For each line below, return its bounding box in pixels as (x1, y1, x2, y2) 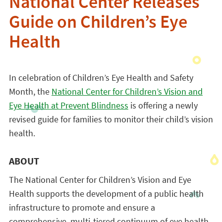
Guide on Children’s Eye (8, 10, 187, 38)
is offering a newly (128, 100, 198, 111)
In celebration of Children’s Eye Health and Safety (8, 72, 193, 83)
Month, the (8, 86, 52, 97)
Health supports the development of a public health (8, 188, 204, 199)
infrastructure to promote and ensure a (8, 202, 155, 213)
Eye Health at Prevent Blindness (8, 100, 128, 111)
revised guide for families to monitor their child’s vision (8, 113, 213, 125)
